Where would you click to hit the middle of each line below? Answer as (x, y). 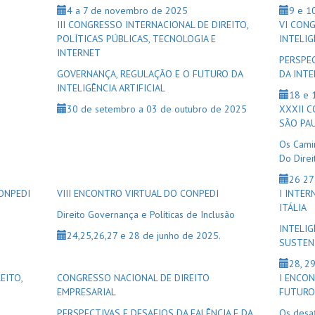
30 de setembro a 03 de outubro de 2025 (156, 109)
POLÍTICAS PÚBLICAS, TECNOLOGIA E (136, 39)
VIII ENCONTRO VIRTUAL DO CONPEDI (137, 193)
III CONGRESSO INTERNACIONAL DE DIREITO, (152, 25)
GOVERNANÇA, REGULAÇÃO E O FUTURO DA (149, 74)
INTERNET (78, 53)
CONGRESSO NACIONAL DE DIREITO (133, 278)
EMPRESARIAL (86, 292)
